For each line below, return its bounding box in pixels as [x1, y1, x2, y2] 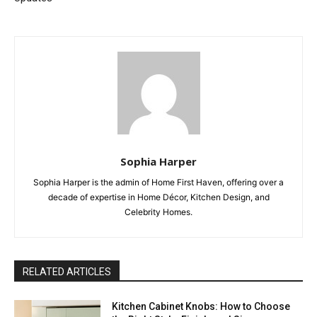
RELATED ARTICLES [23, 266, 111, 278]
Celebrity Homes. [125, 207, 192, 218]
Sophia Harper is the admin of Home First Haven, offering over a [33, 177, 284, 188]
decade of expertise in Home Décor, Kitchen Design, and [47, 192, 270, 203]
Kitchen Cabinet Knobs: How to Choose [112, 301, 291, 313]
